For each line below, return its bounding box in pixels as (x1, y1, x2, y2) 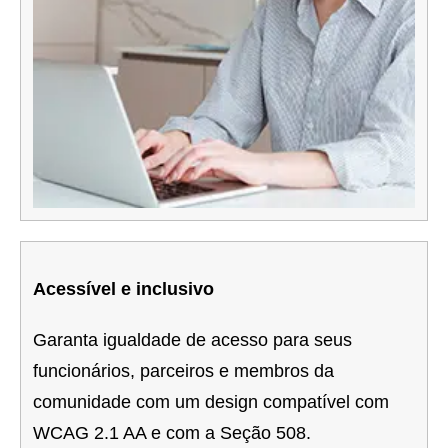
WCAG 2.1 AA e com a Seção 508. (33, 423, 311, 444)
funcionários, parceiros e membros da (33, 361, 334, 382)
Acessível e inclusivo (33, 279, 214, 300)
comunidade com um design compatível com (33, 392, 389, 413)
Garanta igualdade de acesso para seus (33, 330, 352, 351)
